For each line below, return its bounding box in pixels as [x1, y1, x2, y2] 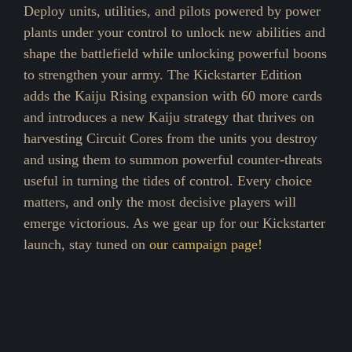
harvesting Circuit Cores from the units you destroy [24, 130, 317, 147]
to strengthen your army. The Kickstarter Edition [24, 67, 302, 83]
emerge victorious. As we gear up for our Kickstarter [24, 215, 325, 232]
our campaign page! [149, 236, 262, 253]
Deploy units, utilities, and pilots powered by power [24, 3, 321, 20]
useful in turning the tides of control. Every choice [24, 173, 312, 189]
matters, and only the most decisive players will [24, 194, 296, 211]
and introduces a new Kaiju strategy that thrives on [24, 109, 314, 126]
